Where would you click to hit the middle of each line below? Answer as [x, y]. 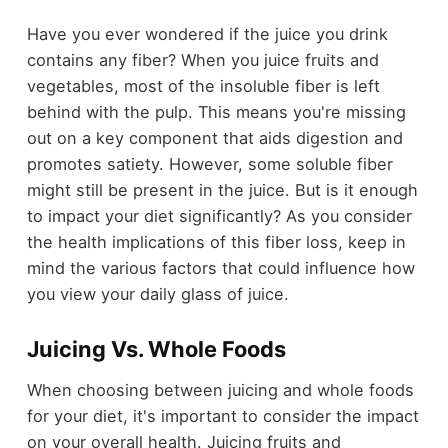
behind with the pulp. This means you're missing [216, 112]
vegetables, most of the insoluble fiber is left [203, 86]
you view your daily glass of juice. [157, 294]
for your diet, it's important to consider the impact [222, 415]
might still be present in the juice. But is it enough [222, 190]
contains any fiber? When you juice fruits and [202, 60]
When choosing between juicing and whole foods [220, 389]
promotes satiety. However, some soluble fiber [209, 164]
